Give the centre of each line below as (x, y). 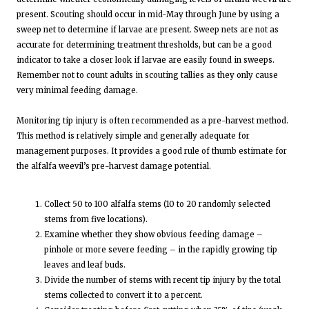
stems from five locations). (102, 220)
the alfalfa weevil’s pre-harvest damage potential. (114, 167)
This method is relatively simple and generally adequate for (133, 136)
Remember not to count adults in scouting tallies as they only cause (147, 76)
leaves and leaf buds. (91, 265)
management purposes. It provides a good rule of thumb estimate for (152, 151)
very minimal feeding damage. (77, 91)
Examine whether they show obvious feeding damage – (153, 235)
